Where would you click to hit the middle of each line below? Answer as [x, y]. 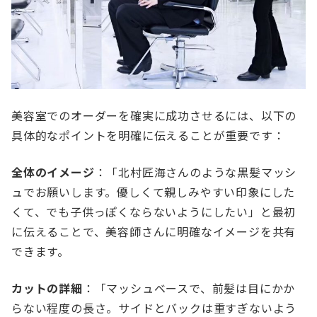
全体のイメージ [53, 173]
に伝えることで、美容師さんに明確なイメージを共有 [154, 232]
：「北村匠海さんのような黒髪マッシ [196, 173]
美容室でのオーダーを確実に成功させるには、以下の [154, 116]
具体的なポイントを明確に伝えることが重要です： [148, 136]
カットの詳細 [47, 289]
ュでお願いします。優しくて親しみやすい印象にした [154, 193]
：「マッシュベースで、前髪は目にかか [189, 289]
